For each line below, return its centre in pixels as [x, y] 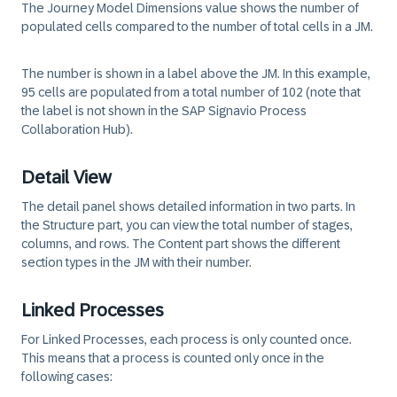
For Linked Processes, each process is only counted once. [187, 339]
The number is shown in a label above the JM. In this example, [196, 74]
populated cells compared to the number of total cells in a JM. [197, 27]
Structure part [82, 225]
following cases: [67, 377]
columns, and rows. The [90, 244]
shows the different [284, 244]
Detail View [66, 177]
